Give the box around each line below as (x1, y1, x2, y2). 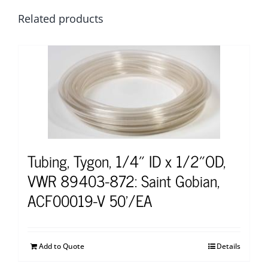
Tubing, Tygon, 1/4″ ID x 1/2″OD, (28, 147, 226, 173)
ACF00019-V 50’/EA (28, 187, 152, 213)
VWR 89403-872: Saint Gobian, (28, 167, 220, 193)
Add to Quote (39, 240, 84, 251)
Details (217, 240, 240, 251)
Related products (18, 11, 103, 26)
